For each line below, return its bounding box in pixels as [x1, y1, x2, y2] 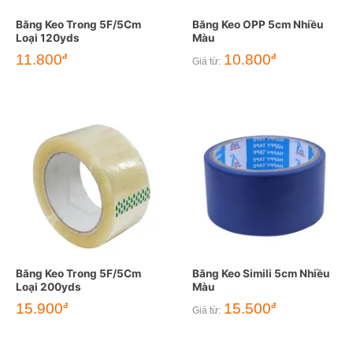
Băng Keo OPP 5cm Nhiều [191, 17, 323, 31]
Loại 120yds [15, 31, 80, 44]
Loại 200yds [15, 280, 81, 293]
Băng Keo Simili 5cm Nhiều [191, 266, 329, 280]
